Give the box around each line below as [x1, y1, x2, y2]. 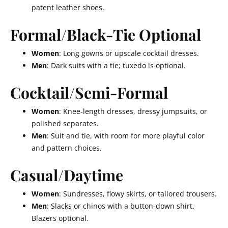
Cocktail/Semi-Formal [10, 82, 168, 103]
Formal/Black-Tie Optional [10, 24, 201, 45]
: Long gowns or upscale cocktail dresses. [59, 48, 199, 58]
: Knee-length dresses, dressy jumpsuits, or [59, 106, 207, 116]
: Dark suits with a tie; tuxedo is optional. [47, 61, 186, 70]
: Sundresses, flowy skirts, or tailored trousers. [59, 189, 217, 198]
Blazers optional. [32, 213, 89, 223]
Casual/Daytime [10, 165, 123, 185]
